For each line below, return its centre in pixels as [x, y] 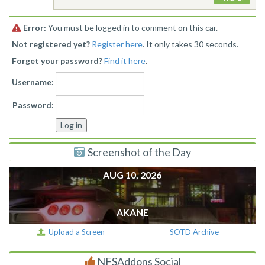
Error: [35, 28]
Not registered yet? [51, 44]
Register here [117, 44]
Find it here [125, 61]
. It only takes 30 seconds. [190, 44]
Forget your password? [57, 61]
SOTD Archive [194, 232]
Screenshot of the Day [139, 152]
